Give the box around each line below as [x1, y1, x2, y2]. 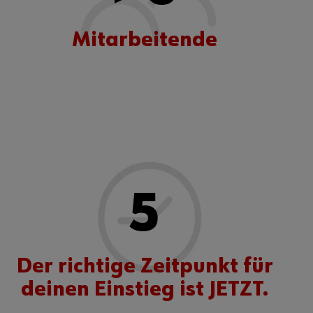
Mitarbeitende [72, 29, 218, 51]
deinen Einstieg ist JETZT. [20, 279, 269, 300]
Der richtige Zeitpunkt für [16, 256, 273, 277]
